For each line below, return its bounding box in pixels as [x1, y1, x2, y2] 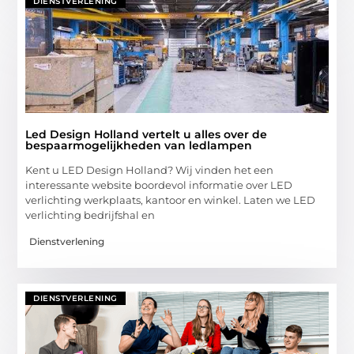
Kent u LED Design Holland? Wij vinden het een [25, 164, 274, 177]
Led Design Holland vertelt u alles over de [25, 127, 268, 142]
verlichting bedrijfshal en [25, 209, 156, 222]
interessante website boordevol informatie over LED [25, 179, 293, 192]
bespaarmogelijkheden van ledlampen [25, 138, 253, 153]
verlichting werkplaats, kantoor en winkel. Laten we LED [25, 194, 316, 207]
